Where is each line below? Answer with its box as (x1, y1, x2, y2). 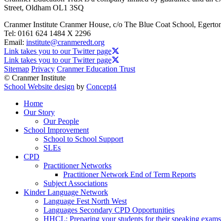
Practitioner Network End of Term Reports (63, 170, 196, 179)
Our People (43, 117, 79, 126)
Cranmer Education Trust (57, 65, 135, 74)
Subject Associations (43, 179, 108, 188)
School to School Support (43, 135, 123, 144)
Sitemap (4, 65, 29, 74)
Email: (4, 38, 26, 47)
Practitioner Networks (43, 161, 111, 170)
